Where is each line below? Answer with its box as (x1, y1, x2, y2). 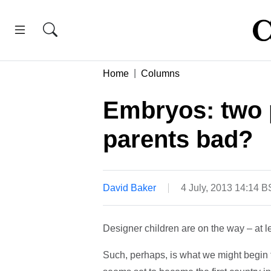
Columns (140, 68, 180, 79)
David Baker (102, 182, 156, 193)
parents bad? (102, 125, 253, 152)
